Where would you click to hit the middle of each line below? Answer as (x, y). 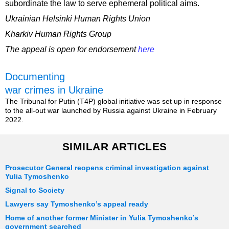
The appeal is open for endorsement (72, 50)
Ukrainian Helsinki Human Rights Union (78, 19)
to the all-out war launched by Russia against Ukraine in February (111, 111)
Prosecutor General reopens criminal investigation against (107, 168)
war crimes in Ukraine (54, 90)
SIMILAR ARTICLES (114, 147)
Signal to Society (35, 191)
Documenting (35, 77)
